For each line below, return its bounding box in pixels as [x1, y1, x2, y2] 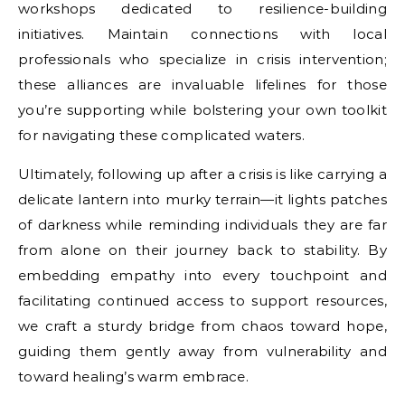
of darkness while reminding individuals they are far [18, 215, 387, 233]
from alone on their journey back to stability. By [18, 240, 387, 259]
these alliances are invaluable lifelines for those [18, 75, 387, 93]
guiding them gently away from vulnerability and [18, 342, 387, 360]
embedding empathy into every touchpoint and [18, 266, 387, 284]
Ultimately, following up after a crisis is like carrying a [18, 165, 387, 183]
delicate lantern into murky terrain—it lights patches [18, 190, 387, 208]
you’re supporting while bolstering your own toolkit [18, 100, 387, 118]
